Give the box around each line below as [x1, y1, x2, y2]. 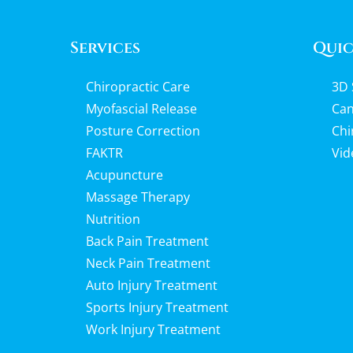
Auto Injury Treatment [86, 277, 217, 294]
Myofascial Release [86, 100, 197, 117]
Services [70, 37, 140, 58]
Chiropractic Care [86, 78, 190, 95]
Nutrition [86, 210, 140, 228]
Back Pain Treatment [86, 232, 209, 250]
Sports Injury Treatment [86, 299, 229, 316]
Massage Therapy [86, 188, 190, 206]
